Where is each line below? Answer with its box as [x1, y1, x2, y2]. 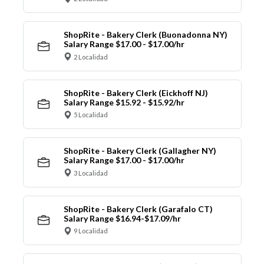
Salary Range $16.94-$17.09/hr [63, 213, 181, 223]
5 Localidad [74, 111, 108, 119]
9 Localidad [74, 227, 108, 235]
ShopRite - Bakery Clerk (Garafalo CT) [63, 203, 213, 214]
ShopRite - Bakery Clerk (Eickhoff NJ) [63, 87, 208, 98]
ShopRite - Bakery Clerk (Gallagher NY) [63, 146, 216, 156]
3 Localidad [74, 169, 108, 177]
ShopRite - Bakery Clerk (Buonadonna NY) [63, 29, 227, 40]
